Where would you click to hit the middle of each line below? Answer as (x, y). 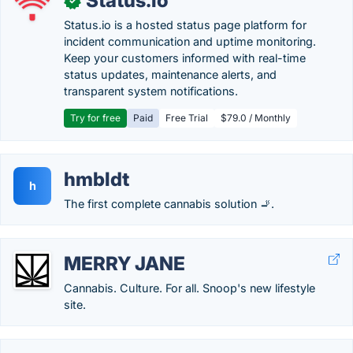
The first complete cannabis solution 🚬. (169, 204)
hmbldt (97, 179)
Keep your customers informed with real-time (185, 58)
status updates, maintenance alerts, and (170, 74)
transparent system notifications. (151, 91)
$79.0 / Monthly (256, 118)
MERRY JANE (124, 264)
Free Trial (187, 118)
